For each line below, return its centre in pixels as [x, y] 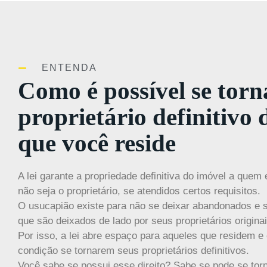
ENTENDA [69, 68]
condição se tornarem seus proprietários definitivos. [133, 251]
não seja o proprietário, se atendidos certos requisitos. [139, 191]
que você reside [97, 143]
